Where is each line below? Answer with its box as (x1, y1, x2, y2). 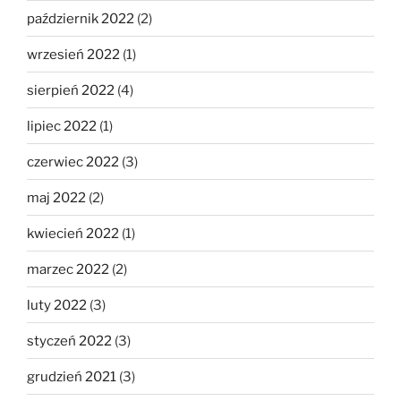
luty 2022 (27, 296, 87, 313)
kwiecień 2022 (27, 225, 119, 242)
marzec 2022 (27, 260, 109, 277)
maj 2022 (27, 189, 86, 206)
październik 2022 (27, 10, 134, 27)
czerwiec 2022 (27, 153, 119, 170)
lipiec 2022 (27, 117, 97, 134)
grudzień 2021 (27, 368, 116, 385)
